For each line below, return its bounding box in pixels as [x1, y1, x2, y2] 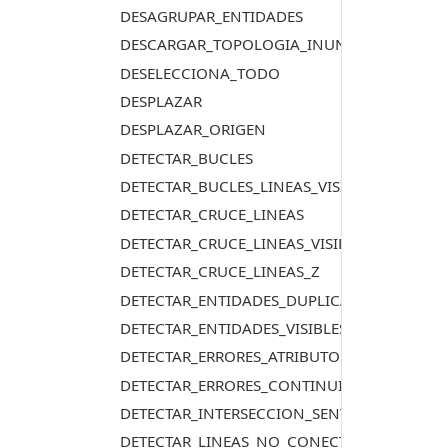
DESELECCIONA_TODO [119, 62, 280, 83]
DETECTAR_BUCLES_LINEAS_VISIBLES [119, 176, 379, 197]
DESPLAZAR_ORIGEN [119, 119, 266, 140]
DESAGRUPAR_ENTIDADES [119, 5, 303, 26]
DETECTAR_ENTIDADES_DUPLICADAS [119, 289, 379, 310]
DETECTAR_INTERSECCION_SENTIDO [119, 403, 376, 424]
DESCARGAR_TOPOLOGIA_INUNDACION [119, 34, 407, 55]
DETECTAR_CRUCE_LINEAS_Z [119, 261, 320, 282]
